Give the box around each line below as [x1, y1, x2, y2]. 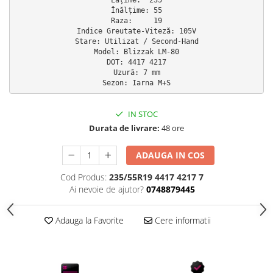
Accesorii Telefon [9, 41, 80, 52]
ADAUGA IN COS [136, 149, 205, 161]
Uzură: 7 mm [113, 68, 160, 77]
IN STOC [126, 108, 158, 120]
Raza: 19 [111, 16, 162, 25]
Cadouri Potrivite [9, 25, 77, 37]
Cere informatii [152, 214, 211, 227]
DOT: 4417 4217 [107, 57, 166, 66]
